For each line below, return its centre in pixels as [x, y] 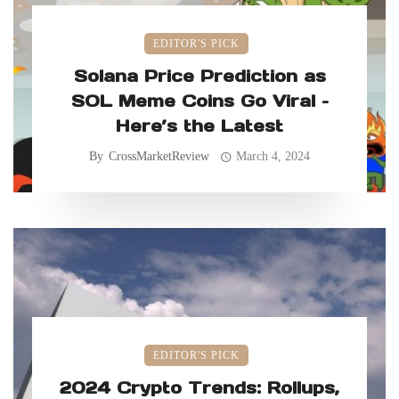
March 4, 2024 [273, 157]
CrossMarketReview [159, 157]
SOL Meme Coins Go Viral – [199, 101]
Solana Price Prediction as [199, 76]
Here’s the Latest [199, 126]
